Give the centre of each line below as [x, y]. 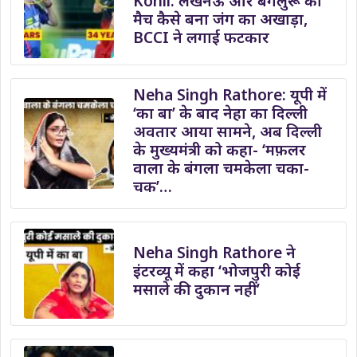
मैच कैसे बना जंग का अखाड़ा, [221, 19]
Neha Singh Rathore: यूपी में [230, 95]
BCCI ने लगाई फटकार [202, 37]
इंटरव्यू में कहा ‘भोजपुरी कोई [217, 271]
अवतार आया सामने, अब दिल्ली [228, 131]
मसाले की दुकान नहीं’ [197, 289]
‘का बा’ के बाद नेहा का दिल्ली [221, 113]
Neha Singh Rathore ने [215, 253]
